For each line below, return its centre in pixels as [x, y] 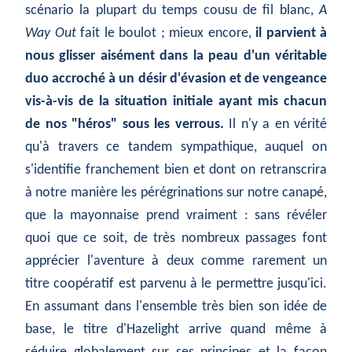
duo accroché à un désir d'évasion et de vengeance [176, 79]
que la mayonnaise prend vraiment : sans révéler [176, 216]
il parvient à [291, 34]
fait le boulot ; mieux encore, [165, 34]
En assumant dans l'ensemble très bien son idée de [176, 307]
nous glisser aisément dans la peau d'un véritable [176, 57]
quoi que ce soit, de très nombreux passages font [176, 239]
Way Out [51, 34]
